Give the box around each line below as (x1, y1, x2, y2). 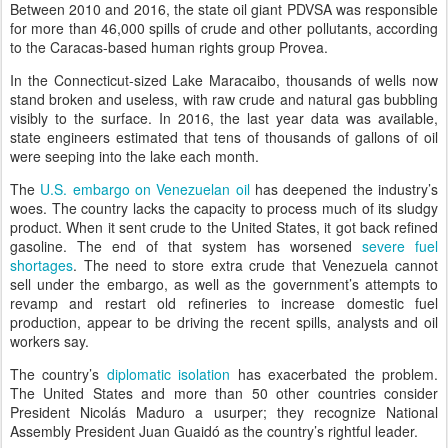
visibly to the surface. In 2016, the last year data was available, (10, 108, 438, 128)
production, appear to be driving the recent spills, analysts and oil (10, 312, 438, 332)
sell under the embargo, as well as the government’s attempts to (10, 274, 438, 294)
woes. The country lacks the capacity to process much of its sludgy (10, 198, 438, 218)
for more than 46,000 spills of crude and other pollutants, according (10, 18, 438, 38)
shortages (10, 255, 73, 275)
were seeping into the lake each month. (10, 146, 259, 166)
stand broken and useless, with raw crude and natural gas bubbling (10, 89, 438, 109)
